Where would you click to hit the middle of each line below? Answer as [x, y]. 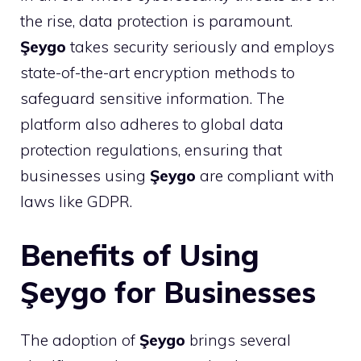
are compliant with [265, 175]
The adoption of [80, 340]
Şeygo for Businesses [168, 292]
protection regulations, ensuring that [151, 149]
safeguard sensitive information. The [152, 98]
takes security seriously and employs [200, 46]
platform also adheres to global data [152, 124]
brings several [238, 340]
